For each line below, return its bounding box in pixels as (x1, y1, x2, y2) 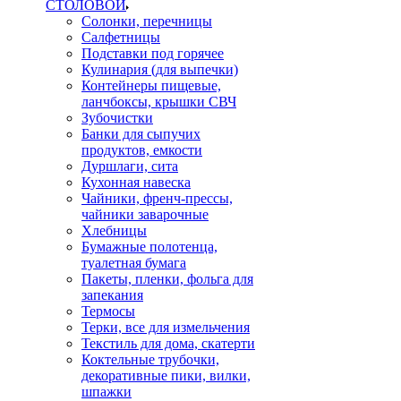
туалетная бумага (81, 255, 186, 270)
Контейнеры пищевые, (81, 78, 221, 93)
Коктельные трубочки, (81, 352, 219, 367)
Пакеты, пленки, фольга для (81, 271, 253, 286)
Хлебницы (81, 223, 147, 238)
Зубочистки (81, 110, 153, 125)
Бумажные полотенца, (81, 239, 218, 254)
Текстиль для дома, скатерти (81, 336, 255, 351)
